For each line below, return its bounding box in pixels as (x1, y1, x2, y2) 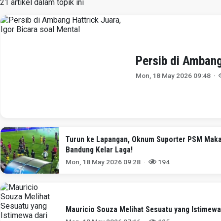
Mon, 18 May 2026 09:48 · (136, 71, 219, 79)
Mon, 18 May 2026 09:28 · (66, 157, 149, 166)
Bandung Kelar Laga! (66, 145, 133, 154)
